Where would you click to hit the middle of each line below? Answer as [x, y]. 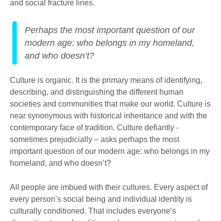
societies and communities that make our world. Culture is [110, 104]
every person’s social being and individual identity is [101, 199]
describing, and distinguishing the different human [97, 92]
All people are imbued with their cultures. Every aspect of [109, 187]
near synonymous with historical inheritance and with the [109, 116]
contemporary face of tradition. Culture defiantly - [94, 128]
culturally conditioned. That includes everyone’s [93, 211]
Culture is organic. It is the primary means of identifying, [106, 80]
